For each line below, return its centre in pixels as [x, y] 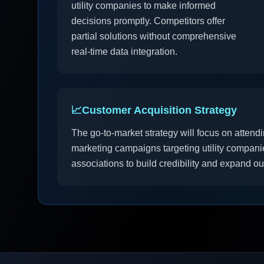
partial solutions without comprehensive [154, 36]
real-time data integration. [124, 52]
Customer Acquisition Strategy [159, 110]
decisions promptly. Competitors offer [148, 21]
